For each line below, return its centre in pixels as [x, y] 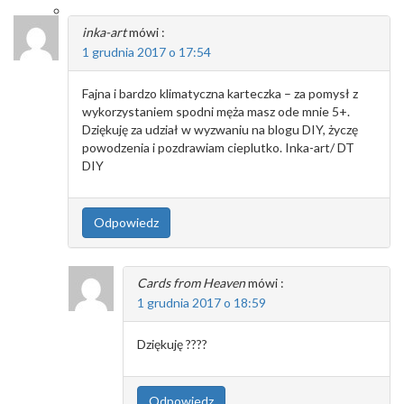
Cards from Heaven [191, 283]
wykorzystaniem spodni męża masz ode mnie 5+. [216, 112]
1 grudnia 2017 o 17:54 [147, 52]
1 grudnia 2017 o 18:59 [202, 303]
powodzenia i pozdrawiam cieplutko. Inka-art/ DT [218, 148]
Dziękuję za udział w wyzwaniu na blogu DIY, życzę [220, 130]
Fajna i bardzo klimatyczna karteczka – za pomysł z [220, 94]
